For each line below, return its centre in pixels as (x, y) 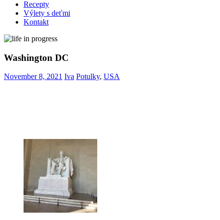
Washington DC (36, 57)
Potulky (88, 77)
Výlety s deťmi (47, 13)
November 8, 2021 (33, 77)
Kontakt (36, 22)
